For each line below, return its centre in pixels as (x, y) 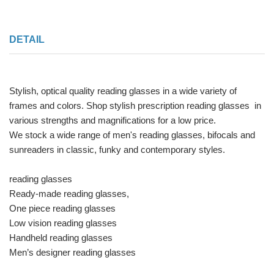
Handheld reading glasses (61, 238)
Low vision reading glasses (63, 223)
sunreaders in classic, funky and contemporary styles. (118, 150)
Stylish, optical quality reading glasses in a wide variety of (123, 91)
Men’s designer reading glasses (72, 253)
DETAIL (27, 40)
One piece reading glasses (62, 209)
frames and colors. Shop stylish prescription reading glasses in (135, 106)
